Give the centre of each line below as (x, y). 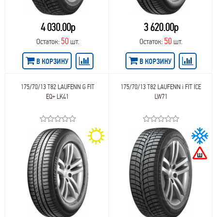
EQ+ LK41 (58, 97)
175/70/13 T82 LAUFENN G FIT (57, 87)
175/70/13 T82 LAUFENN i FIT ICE (161, 87)
